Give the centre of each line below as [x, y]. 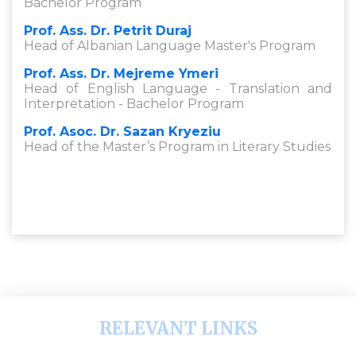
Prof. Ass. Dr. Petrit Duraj [108, 31]
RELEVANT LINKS [178, 328]
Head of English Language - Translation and [178, 89]
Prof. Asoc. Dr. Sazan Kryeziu [122, 132]
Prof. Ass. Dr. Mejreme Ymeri [121, 74]
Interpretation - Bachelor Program [134, 104]
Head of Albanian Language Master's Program [170, 46]
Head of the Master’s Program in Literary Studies [177, 147]
